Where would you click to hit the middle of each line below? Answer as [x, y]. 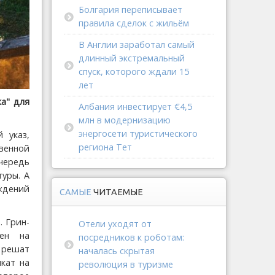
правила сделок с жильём [134, 23]
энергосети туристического [138, 134]
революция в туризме [126, 264]
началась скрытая [117, 251]
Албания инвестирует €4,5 [135, 107]
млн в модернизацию [125, 120]
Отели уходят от [115, 224]
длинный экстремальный [132, 58]
